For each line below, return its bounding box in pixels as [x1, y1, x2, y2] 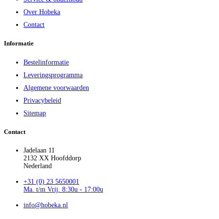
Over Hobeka [23, 8, 60, 16]
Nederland [23, 162, 52, 170]
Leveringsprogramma [23, 71, 83, 79]
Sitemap [23, 109, 46, 117]
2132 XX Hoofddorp [23, 154, 81, 162]
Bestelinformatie [23, 58, 69, 66]
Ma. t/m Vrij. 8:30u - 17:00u [23, 185, 103, 193]
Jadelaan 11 [23, 146, 55, 154]
